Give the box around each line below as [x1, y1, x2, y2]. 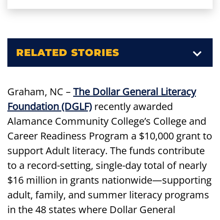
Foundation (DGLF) [7, 99, 92, 113]
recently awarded [92, 99, 173, 113]
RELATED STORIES [16, 46, 119, 58]
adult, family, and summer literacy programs [7, 188, 209, 201]
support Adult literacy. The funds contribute [7, 143, 205, 157]
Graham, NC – [7, 84, 73, 98]
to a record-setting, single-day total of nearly [7, 158, 207, 172]
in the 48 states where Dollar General [7, 202, 175, 216]
